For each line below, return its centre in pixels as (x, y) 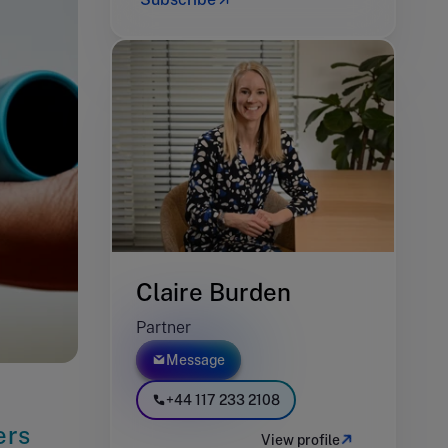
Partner (163, 327)
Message (195, 359)
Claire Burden (213, 291)
